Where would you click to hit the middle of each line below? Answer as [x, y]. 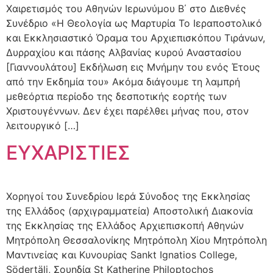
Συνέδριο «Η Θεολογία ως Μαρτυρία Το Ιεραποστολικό [134, 23]
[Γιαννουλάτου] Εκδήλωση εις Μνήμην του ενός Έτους [133, 67]
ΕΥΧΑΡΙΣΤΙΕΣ [68, 153]
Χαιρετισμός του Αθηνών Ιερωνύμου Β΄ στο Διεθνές [126, 8]
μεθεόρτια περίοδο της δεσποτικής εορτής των [116, 96]
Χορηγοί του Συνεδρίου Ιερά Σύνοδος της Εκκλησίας [128, 197]
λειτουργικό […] [43, 125]
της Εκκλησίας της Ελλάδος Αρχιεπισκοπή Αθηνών [125, 226]
